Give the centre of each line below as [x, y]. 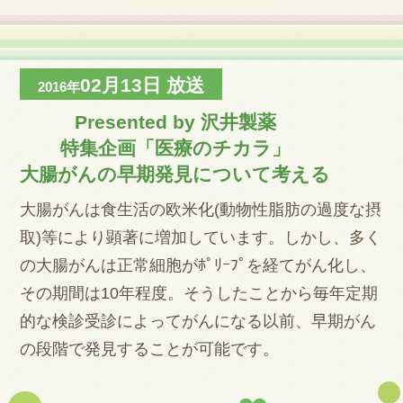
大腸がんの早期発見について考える [175, 174]
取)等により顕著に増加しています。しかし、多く [201, 237]
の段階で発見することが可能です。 [150, 349]
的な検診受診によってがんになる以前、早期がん [198, 321]
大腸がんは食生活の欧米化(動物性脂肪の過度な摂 [201, 210]
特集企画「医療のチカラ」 [175, 148]
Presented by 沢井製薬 [175, 122]
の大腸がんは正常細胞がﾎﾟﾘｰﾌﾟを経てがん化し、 [198, 265]
